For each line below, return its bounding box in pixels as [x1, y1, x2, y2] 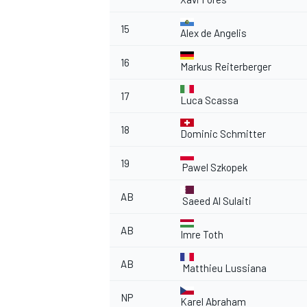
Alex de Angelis [180, 27, 247, 40]
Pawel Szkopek [180, 161, 249, 174]
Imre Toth [180, 228, 223, 241]
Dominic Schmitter [180, 127, 266, 140]
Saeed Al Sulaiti [180, 195, 254, 208]
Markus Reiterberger [180, 60, 271, 73]
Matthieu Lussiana [180, 262, 269, 275]
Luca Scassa [180, 94, 238, 107]
